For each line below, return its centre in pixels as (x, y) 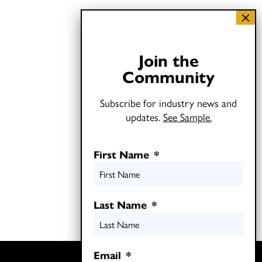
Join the (168, 60)
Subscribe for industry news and (168, 103)
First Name (121, 154)
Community (168, 76)
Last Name (120, 204)
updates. (144, 117)
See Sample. (187, 117)
